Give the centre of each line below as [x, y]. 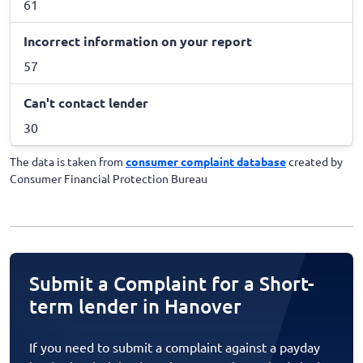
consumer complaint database [206, 161]
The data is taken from [68, 161]
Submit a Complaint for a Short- [172, 283]
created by [314, 161]
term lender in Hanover [135, 305]
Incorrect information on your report [138, 41]
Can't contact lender [86, 102]
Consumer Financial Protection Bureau [109, 178]
